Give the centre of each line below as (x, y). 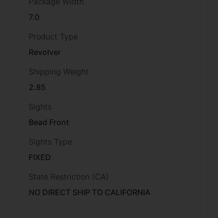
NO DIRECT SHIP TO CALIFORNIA (90, 192)
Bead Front (49, 122)
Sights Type (50, 141)
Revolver (45, 52)
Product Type (53, 36)
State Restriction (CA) (69, 176)
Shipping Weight (59, 71)
